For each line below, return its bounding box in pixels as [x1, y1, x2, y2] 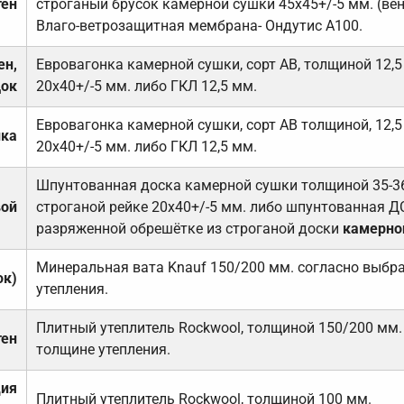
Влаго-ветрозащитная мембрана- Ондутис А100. [35, 17, 363, 35]
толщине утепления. [35, 341, 170, 359]
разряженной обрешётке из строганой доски [35, 220, 343, 238]
